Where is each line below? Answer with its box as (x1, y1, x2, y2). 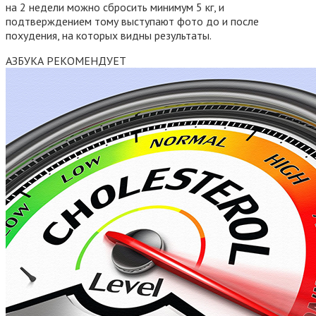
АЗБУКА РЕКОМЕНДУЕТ (6, 53, 126, 68)
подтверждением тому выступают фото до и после (6, 13, 259, 28)
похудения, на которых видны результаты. (6, 28, 212, 42)
